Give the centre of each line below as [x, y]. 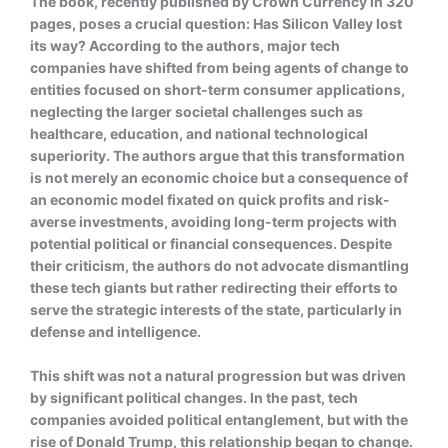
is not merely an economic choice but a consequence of [219, 177]
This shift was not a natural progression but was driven [218, 376]
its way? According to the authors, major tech [185, 45]
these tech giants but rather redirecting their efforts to [214, 287]
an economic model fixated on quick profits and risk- [210, 199]
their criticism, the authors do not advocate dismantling [219, 265]
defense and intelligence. [115, 331]
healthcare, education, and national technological [199, 133]
